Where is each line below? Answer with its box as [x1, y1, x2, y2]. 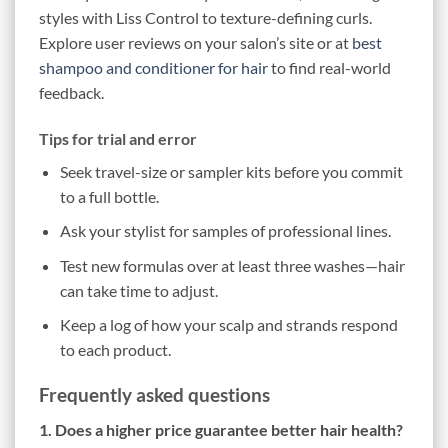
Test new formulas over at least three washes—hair [59, 255, 405, 275]
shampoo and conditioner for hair [39, 57, 268, 77]
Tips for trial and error [39, 128, 197, 148]
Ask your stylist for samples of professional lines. [59, 221, 391, 241]
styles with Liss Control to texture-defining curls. [39, 7, 372, 27]
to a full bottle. [59, 186, 159, 206]
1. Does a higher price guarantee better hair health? [39, 419, 403, 439]
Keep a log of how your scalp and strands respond [59, 315, 398, 335]
